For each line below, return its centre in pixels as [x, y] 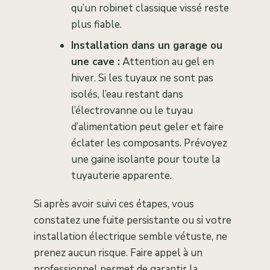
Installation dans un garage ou [147, 46]
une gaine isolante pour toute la [146, 160]
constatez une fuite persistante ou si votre [133, 221]
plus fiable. [96, 25]
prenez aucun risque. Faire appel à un [118, 253]
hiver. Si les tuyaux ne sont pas [142, 78]
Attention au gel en [167, 62]
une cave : [96, 62]
